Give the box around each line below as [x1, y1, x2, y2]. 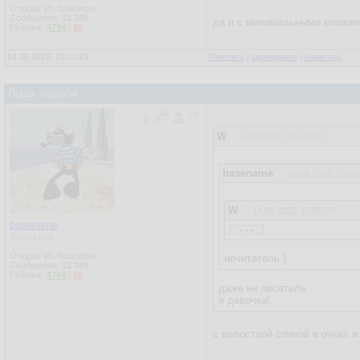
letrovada [251, 346, 293, 358]
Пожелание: [235, 262, 293, 274]
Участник [10, 231, 54, 243]
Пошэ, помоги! [8, 88, 78, 100]
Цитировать [252, 52, 297, 61]
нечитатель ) [224, 252, 286, 264]
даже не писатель [219, 282, 306, 294]
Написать [305, 52, 341, 61]
